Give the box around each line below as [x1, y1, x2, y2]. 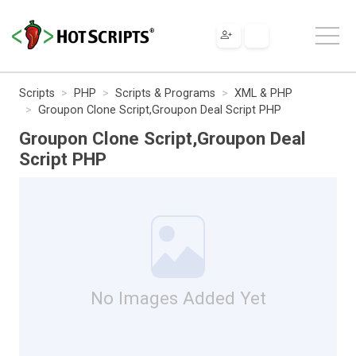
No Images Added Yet [90, 287, 266, 308]
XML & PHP [234, 86, 292, 100]
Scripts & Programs [115, 86, 215, 100]
